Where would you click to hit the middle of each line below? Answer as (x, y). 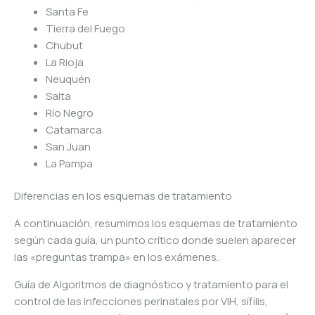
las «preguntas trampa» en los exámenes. (116, 257)
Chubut (64, 45)
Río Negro (70, 112)
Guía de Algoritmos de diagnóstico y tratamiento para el (151, 285)
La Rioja (65, 62)
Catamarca (74, 129)
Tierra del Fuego (85, 28)
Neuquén (68, 79)
